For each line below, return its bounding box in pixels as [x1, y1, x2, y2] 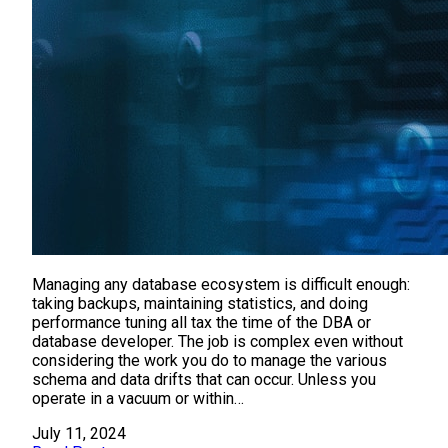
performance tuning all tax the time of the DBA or [32, 312, 371, 332]
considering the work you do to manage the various [32, 350, 387, 370]
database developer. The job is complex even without [32, 331, 403, 351]
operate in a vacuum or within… [32, 388, 244, 408]
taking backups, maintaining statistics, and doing [32, 293, 368, 313]
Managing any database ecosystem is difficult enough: [32, 274, 410, 294]
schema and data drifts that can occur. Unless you [32, 369, 376, 389]
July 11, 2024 [32, 423, 126, 443]
